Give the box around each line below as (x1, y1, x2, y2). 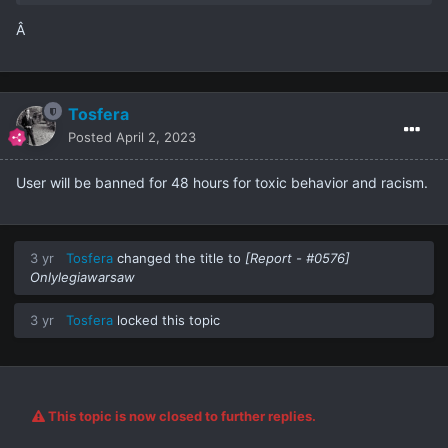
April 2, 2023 (116, 129, 196, 146)
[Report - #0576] (245, 250, 350, 267)
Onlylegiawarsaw (30, 269, 135, 286)
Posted (68, 129, 116, 146)
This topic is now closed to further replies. (45, 408, 316, 425)
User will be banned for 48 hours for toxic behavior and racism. (16, 174, 428, 192)
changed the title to (113, 250, 245, 267)
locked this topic (113, 312, 220, 329)
